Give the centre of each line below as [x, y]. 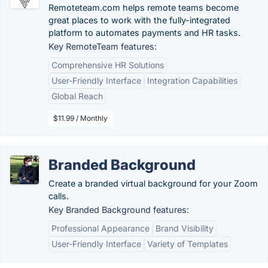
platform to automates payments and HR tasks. [144, 33]
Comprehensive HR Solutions [108, 65]
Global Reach [77, 96]
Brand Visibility [185, 228]
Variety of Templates [188, 244]
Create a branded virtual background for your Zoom [153, 183]
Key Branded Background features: [119, 210]
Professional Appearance [100, 228]
